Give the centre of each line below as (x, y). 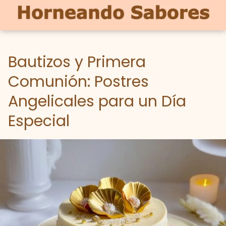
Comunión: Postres (78, 82)
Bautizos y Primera (77, 62)
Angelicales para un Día (97, 101)
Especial (39, 121)
